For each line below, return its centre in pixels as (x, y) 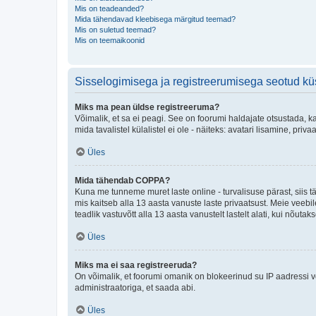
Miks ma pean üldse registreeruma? (147, 107)
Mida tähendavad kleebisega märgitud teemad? (155, 19)
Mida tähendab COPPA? (122, 180)
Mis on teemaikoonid (110, 40)
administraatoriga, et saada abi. (135, 287)
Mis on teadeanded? (109, 8)
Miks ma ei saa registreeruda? (136, 265)
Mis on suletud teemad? (115, 29)
